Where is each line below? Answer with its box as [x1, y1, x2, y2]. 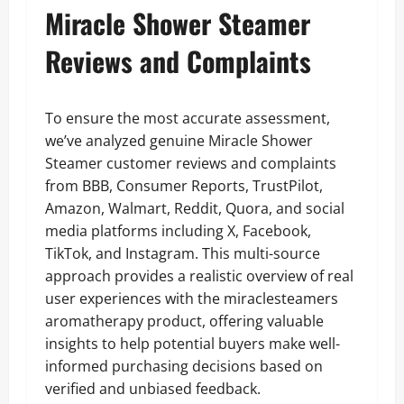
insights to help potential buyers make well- [45, 334, 340, 353]
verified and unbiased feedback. [45, 379, 261, 399]
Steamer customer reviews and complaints [45, 153, 336, 173]
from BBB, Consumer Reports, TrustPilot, [45, 176, 323, 196]
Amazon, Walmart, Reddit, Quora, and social [45, 198, 344, 218]
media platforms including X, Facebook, [45, 221, 311, 241]
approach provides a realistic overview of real [45, 266, 353, 286]
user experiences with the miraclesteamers [45, 289, 338, 308]
